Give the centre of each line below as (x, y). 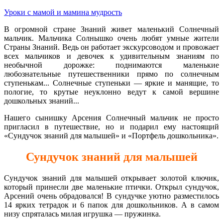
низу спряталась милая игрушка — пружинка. (82, 214)
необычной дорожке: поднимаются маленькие (111, 65)
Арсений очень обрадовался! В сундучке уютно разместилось (111, 196)
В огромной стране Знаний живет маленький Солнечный (111, 29)
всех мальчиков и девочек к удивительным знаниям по (111, 56)
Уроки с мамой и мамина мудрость (63, 12)
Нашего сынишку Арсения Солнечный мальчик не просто (111, 117)
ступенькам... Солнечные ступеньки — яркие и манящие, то (111, 83)
